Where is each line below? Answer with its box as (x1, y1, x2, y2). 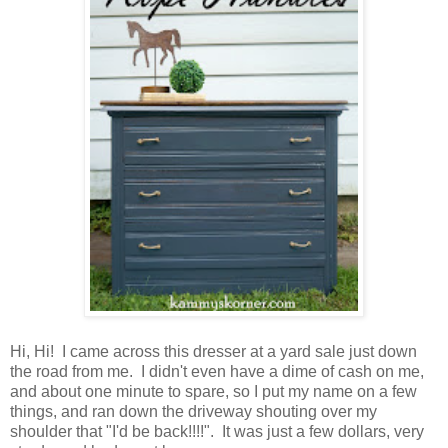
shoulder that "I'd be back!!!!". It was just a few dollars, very (10, 423, 424, 441)
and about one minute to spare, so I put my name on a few (10, 383, 417, 401)
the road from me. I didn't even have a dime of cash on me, (10, 363, 424, 381)
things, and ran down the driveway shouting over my (10, 403, 377, 421)
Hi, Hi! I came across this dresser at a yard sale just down (10, 343, 417, 361)
